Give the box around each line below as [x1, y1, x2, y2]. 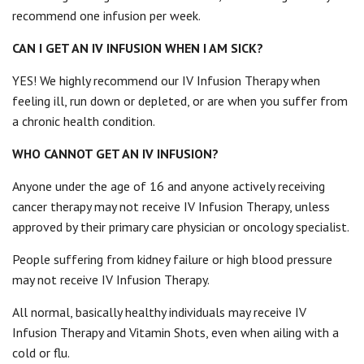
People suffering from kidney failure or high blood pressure [12, 251, 332, 267]
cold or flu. [12, 344, 70, 361]
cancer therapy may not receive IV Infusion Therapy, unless [12, 198, 330, 214]
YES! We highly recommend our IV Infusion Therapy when [12, 72, 320, 89]
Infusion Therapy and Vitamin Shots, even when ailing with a [12, 324, 339, 340]
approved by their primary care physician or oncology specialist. [12, 219, 349, 235]
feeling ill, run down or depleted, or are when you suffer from [12, 93, 348, 109]
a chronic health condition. [12, 113, 155, 129]
